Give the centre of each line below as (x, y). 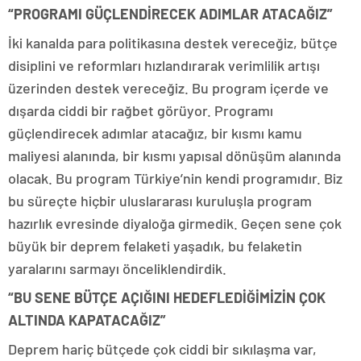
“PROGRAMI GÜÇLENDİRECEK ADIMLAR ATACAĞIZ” (170, 14)
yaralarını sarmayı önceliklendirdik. (117, 268)
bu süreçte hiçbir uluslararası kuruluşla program (160, 201)
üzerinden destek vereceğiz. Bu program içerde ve (168, 88)
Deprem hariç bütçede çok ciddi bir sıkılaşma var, (162, 349)
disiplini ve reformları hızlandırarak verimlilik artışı (164, 65)
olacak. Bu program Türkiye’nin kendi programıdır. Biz (175, 178)
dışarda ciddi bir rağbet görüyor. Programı (141, 110)
